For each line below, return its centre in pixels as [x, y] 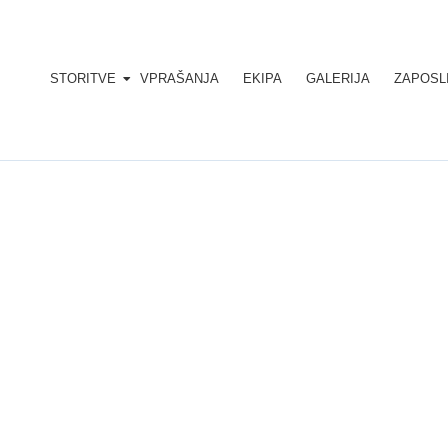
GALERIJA [338, 79]
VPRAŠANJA [180, 79]
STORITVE [83, 79]
